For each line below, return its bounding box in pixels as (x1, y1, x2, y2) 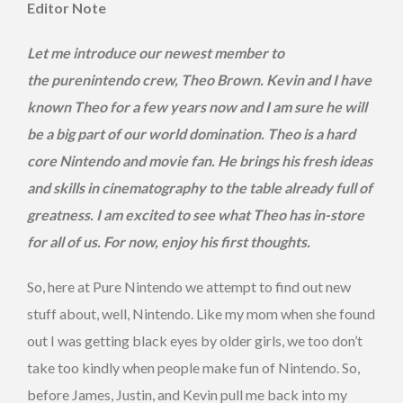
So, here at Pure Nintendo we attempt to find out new (27, 278, 351, 296)
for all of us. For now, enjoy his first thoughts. (27, 233, 310, 251)
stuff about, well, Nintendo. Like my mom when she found (27, 305, 375, 323)
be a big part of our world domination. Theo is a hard (27, 125, 355, 143)
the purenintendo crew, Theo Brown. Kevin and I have (27, 71, 372, 89)
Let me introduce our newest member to (27, 44, 284, 62)
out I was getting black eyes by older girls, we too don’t (27, 332, 363, 350)
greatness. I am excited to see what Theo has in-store (27, 206, 364, 224)
